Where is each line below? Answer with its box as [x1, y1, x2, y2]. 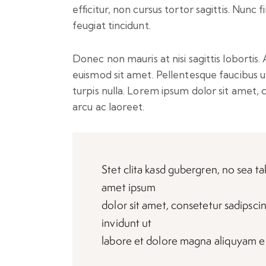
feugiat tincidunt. [72, 18, 151, 31]
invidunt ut [102, 215, 152, 230]
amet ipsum [102, 179, 156, 194]
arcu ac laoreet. [72, 100, 145, 113]
